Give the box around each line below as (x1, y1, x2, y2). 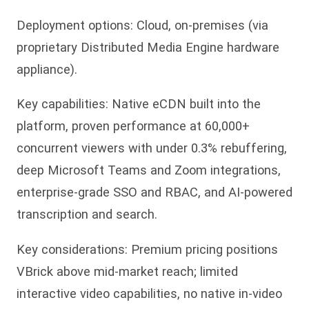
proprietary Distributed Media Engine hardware (17, 40, 279, 55)
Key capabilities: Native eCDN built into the (17, 97, 261, 112)
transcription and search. (17, 207, 157, 222)
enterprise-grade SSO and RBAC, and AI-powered (17, 185, 292, 200)
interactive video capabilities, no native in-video (17, 286, 282, 301)
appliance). (17, 62, 77, 77)
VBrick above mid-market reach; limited (17, 263, 238, 279)
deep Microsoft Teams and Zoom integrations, (17, 163, 281, 178)
